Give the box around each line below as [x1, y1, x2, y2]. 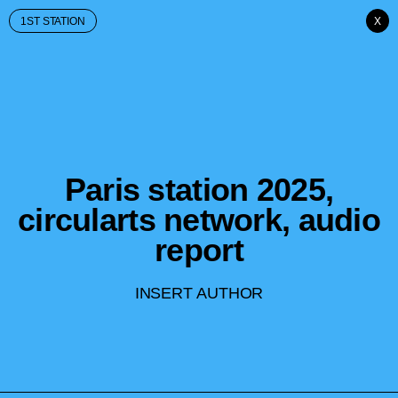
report [155, 233, 243, 268]
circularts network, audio [17, 203, 381, 238]
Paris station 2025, [64, 172, 334, 208]
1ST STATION [20, 15, 85, 27]
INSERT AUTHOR [134, 283, 264, 302]
